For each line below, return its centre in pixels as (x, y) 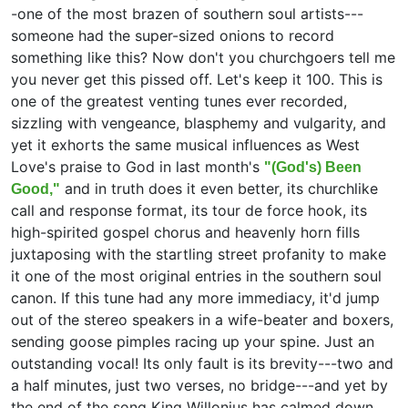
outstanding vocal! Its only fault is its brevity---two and (202, 363)
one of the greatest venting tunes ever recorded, (179, 101)
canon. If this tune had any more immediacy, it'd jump (195, 297)
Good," (36, 189)
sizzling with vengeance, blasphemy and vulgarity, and (199, 122)
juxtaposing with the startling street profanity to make (199, 254)
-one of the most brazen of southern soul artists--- (187, 13)
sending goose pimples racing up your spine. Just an (193, 341)
